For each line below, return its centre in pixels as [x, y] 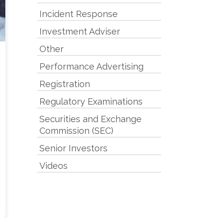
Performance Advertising [91, 66]
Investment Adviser [80, 31]
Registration [65, 84]
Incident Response [79, 14]
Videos [54, 166]
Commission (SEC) [76, 131]
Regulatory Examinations [91, 101]
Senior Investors [73, 148]
